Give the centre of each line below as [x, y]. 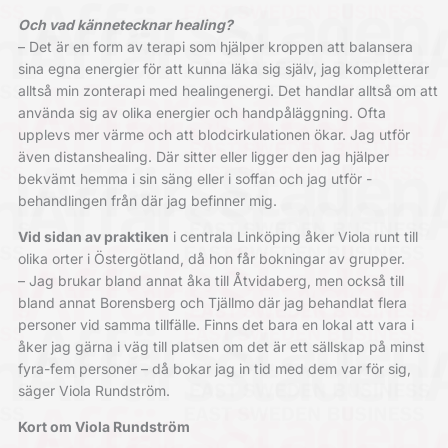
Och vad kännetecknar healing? [125, 25]
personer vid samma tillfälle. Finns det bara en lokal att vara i [215, 325]
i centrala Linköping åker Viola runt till [293, 237]
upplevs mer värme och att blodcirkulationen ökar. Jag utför [213, 135]
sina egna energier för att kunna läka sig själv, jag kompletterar [223, 69]
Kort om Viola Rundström [103, 427]
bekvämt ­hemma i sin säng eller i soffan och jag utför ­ [194, 179]
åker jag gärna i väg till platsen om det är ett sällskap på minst [221, 347]
